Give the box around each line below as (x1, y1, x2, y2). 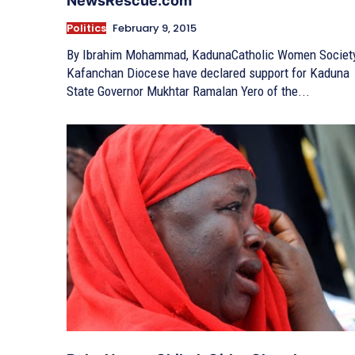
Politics (67, 21, 106, 36)
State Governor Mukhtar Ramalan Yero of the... (67, 83, 310, 100)
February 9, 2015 (113, 21, 197, 36)
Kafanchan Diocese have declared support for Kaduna (67, 65, 349, 82)
